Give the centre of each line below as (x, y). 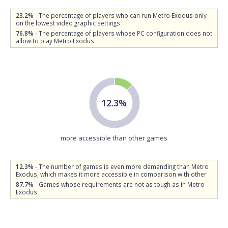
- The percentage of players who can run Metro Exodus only (120, 15)
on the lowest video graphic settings (68, 23)
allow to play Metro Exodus (55, 41)
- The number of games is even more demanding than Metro (121, 166)
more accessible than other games (114, 138)
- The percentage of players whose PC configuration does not (123, 33)
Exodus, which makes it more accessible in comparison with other (111, 174)
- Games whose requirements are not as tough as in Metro (119, 184)
